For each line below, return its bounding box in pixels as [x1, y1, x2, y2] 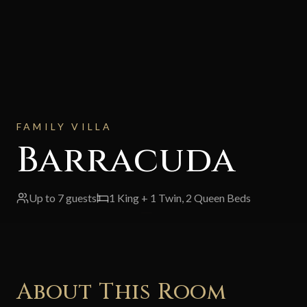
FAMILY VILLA [16, 120, 113, 132]
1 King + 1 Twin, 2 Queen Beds [109, 191, 251, 204]
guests [66, 191, 97, 204]
